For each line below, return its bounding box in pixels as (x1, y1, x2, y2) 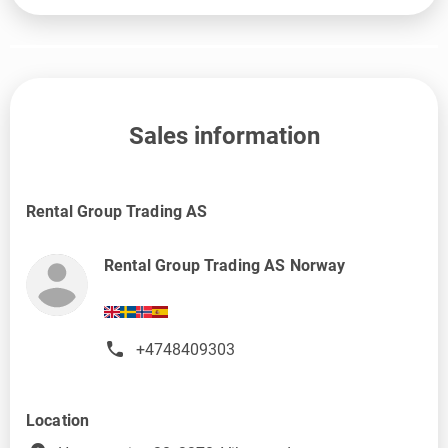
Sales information (128, 121, 320, 150)
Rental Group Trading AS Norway (104, 255, 346, 275)
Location (26, 411, 90, 431)
